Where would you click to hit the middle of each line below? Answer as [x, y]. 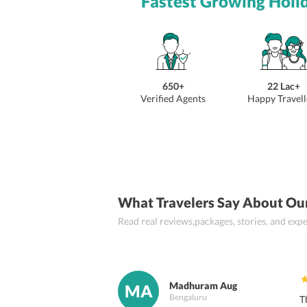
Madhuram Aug [203, 285]
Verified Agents [173, 98]
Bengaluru [188, 297]
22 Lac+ [283, 86]
